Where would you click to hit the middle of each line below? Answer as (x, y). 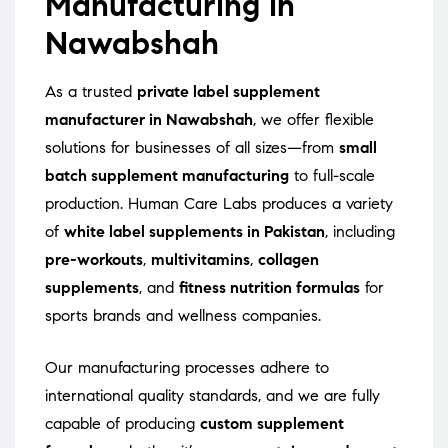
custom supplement (272, 424)
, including (360, 232)
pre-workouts (94, 260)
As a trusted (91, 92)
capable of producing (122, 424)
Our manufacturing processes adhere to (187, 368)
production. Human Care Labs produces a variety (219, 204)
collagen (288, 260)
